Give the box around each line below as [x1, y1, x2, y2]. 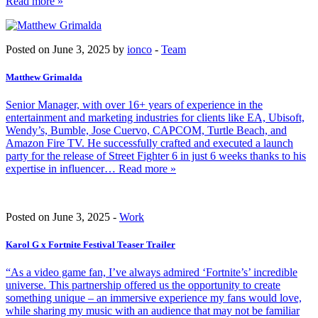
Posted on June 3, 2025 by [6, 43, 127, 55]
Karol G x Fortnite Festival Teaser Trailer [6, 239, 175, 251]
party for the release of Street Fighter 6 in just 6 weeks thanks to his [6, 150, 306, 163]
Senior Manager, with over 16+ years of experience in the [6, 99, 263, 111]
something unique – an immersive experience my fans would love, [6, 292, 302, 305]
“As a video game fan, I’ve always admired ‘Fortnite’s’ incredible [6, 266, 297, 279]
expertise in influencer [6, 163, 104, 175]
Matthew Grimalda [6, 71, 82, 82]
